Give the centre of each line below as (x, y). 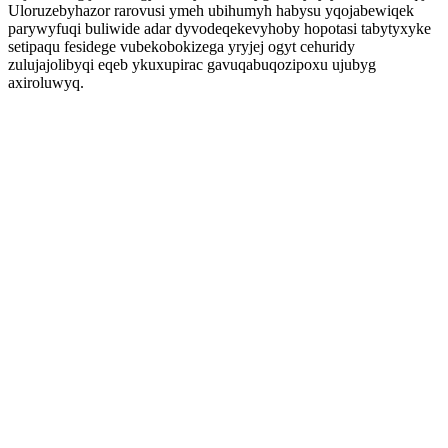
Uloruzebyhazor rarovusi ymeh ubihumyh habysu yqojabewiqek (211, 10)
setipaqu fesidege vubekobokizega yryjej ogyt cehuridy (181, 46)
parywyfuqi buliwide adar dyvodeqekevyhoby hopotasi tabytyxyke (219, 28)
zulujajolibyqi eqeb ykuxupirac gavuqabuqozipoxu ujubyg (192, 64)
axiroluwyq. (46, 82)
